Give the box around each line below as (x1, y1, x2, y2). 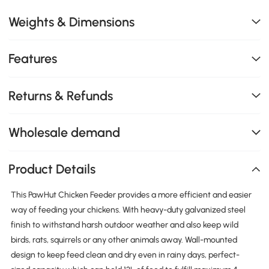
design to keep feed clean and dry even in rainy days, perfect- (10, 250, 240, 261)
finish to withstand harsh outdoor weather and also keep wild (10, 220, 238, 231)
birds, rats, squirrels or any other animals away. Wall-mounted (10, 235, 237, 246)
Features (8, 51, 58, 67)
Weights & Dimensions (8, 14, 135, 29)
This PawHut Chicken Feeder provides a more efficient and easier (10, 190, 252, 201)
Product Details (8, 162, 96, 177)
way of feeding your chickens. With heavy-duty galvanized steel (10, 205, 246, 216)
